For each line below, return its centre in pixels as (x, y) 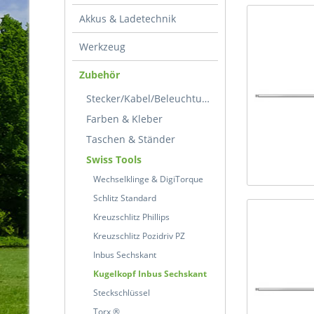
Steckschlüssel (122, 293)
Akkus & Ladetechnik (128, 19)
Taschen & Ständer (131, 139)
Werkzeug (102, 47)
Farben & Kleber (124, 119)
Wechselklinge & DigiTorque (148, 179)
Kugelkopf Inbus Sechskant (150, 274)
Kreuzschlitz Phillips (131, 217)
